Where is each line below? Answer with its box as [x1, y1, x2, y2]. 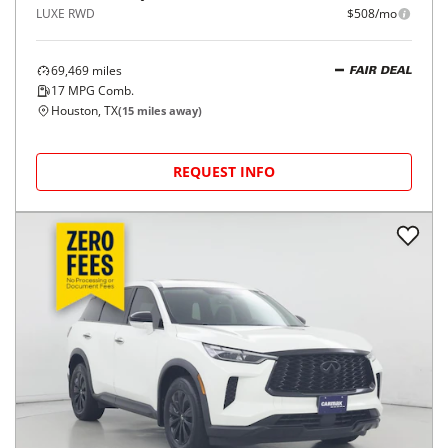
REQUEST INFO [173, 162, 275, 181]
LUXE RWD [36, 5, 95, 22]
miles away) [134, 103, 202, 118]
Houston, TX [51, 102, 118, 119]
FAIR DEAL [349, 65, 412, 77]
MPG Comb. [65, 82, 134, 99]
